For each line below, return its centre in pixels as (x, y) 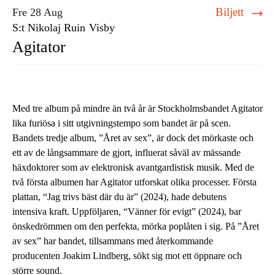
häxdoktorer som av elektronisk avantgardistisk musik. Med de (133, 167)
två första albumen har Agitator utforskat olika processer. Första (134, 182)
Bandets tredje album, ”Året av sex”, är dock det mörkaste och (133, 138)
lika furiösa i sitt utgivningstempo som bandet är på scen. (122, 123)
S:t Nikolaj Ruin (49, 28)
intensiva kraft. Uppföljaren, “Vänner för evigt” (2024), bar (127, 211)
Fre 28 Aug (37, 12)
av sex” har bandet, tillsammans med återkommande (113, 241)
